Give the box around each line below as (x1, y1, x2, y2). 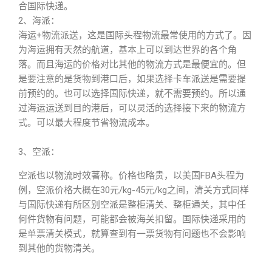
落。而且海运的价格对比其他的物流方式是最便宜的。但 (18, 59, 246, 70)
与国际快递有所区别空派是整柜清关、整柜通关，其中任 (18, 199, 246, 210)
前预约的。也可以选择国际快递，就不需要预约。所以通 (18, 88, 246, 99)
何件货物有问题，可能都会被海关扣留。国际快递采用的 (18, 214, 246, 225)
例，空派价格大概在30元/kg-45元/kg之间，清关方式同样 (18, 185, 249, 195)
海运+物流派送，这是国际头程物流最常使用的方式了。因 (18, 30, 251, 41)
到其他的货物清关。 (18, 243, 100, 254)
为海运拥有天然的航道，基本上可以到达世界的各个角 (18, 44, 237, 55)
